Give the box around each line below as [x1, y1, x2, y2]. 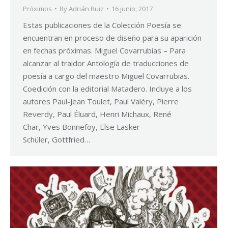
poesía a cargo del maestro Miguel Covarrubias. [23, 71, 189, 81]
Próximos [23, 4, 52, 14]
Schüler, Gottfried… [23, 134, 90, 145]
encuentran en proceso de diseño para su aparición [23, 33, 202, 43]
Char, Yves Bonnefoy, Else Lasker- [23, 122, 143, 132]
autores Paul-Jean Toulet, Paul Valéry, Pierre [23, 96, 179, 107]
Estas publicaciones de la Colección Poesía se [23, 20, 181, 31]
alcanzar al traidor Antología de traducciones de [23, 58, 189, 69]
